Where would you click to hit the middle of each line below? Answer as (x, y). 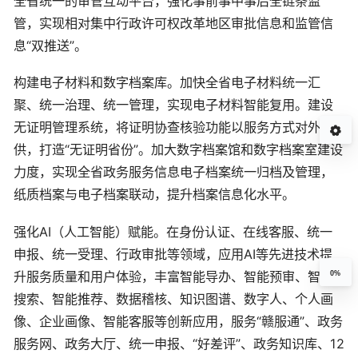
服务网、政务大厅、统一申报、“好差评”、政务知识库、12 (179, 343)
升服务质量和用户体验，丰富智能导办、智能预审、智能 (173, 276)
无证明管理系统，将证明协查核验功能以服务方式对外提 (173, 127)
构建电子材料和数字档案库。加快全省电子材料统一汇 (167, 83)
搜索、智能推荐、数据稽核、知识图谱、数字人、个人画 (173, 298)
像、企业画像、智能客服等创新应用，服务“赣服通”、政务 (178, 321)
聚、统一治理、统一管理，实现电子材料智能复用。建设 (173, 105)
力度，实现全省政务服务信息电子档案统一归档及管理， (173, 172)
